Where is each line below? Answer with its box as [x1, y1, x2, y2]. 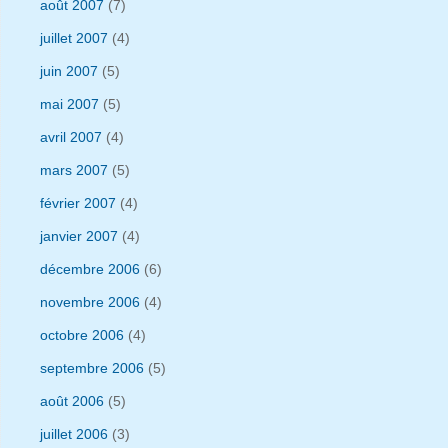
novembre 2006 [40, 293, 140, 310]
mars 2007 [40, 161, 108, 178]
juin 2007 [40, 62, 98, 79]
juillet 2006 [40, 425, 108, 442]
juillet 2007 [40, 29, 108, 46]
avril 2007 [40, 128, 102, 145]
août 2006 [40, 392, 104, 409]
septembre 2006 [40, 359, 144, 376]
